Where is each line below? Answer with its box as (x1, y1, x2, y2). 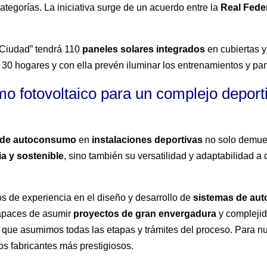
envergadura (159, 209, 217, 219)
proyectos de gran (73, 209, 159, 219)
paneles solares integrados (82, 44, 206, 55)
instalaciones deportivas (92, 135, 203, 145)
